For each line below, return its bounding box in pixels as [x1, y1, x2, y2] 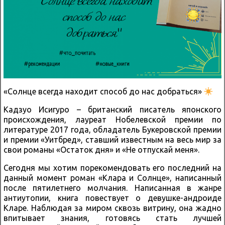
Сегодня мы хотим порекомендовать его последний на [4, 163, 221, 172]
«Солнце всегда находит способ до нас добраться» [4, 87, 204, 96]
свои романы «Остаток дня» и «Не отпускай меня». [4, 145, 199, 154]
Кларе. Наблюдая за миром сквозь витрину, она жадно [4, 203, 221, 212]
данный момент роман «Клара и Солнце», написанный [4, 173, 221, 182]
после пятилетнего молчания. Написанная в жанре [4, 183, 221, 192]
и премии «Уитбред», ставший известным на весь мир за [4, 135, 221, 144]
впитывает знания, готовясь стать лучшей [4, 213, 221, 222]
